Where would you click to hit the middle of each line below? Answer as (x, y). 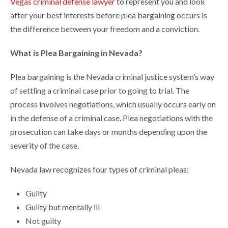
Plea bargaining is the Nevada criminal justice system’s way (112, 77)
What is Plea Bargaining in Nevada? (76, 53)
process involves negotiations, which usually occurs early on (113, 104)
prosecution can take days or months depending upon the (109, 132)
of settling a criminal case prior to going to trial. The (100, 91)
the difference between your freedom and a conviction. (105, 29)
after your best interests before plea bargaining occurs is (109, 15)
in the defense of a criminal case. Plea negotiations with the (111, 118)
